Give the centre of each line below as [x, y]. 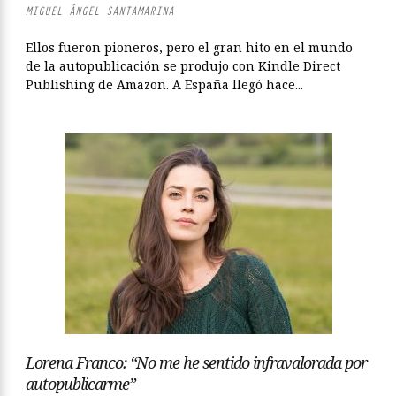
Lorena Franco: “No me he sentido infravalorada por [196, 362]
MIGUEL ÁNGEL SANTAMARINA [100, 11]
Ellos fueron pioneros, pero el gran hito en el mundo [189, 47]
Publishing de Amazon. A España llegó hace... [164, 84]
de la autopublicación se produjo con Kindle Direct [183, 66]
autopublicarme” [80, 384]
